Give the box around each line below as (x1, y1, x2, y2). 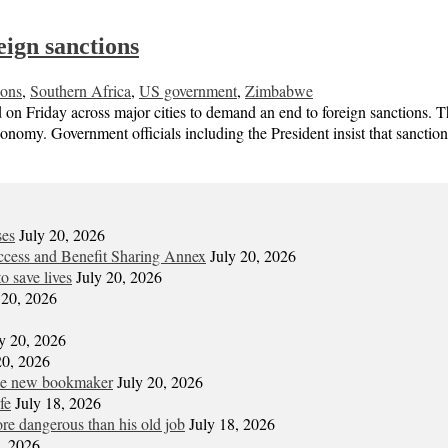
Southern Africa (30, 80, 131, 102)
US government (139, 80, 237, 102)
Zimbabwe (245, 80, 313, 102)
